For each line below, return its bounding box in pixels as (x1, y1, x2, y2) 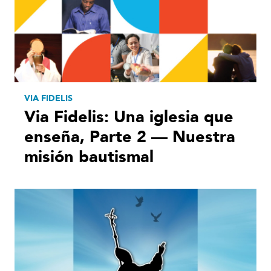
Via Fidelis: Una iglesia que (24, 106, 233, 129)
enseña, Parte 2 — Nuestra (24, 126, 235, 149)
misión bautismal (24, 146, 154, 169)
